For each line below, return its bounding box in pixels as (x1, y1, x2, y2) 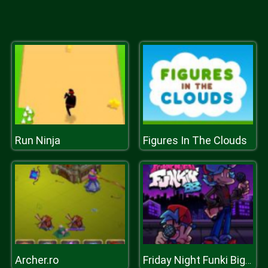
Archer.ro (15, 254, 59, 266)
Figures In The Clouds (143, 134, 247, 147)
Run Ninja (15, 134, 60, 147)
